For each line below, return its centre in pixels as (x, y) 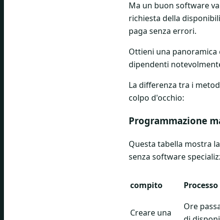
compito (146, 185)
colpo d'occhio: (156, 98)
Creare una (151, 212)
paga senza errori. (163, 31)
